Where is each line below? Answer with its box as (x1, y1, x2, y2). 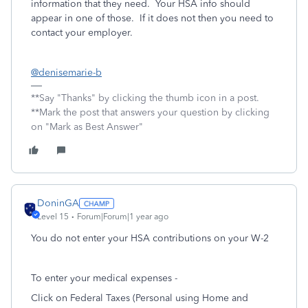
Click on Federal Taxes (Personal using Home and (31, 292, 248, 304)
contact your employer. (31, 27, 133, 38)
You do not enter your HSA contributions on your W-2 (31, 232, 269, 244)
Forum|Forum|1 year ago (77, 212, 168, 221)
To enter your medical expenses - (31, 272, 177, 284)
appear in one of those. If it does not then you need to (31, 12, 274, 24)
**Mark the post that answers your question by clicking (31, 107, 269, 118)
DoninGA (37, 197, 79, 209)
